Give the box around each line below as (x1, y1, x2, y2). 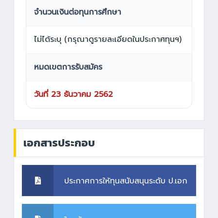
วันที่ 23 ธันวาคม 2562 (34, 89, 113, 101)
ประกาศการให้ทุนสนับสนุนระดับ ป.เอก (64, 175, 187, 187)
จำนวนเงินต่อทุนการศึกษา (34, 6, 121, 18)
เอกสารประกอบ (23, 135, 95, 151)
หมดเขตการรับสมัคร (34, 61, 102, 73)
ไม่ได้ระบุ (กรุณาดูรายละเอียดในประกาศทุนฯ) (34, 34, 182, 46)
